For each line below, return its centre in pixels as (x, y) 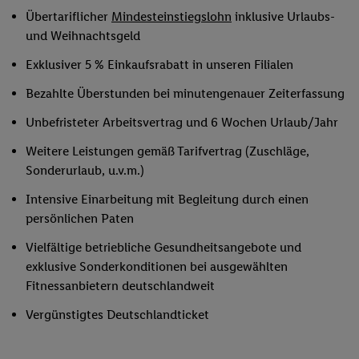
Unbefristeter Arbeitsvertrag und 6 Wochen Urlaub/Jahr (182, 122)
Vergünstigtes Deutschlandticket (117, 314)
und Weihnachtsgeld (83, 35)
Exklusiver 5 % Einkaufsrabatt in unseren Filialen (159, 64)
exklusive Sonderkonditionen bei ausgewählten (157, 266)
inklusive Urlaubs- (283, 16)
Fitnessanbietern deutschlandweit (120, 285)
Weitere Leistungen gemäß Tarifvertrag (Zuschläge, (167, 151)
